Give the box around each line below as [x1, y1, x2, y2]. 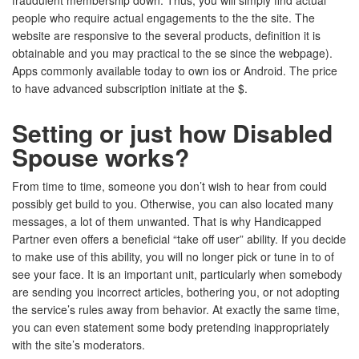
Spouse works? [12, 139, 189, 174]
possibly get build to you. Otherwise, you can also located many [12, 196, 333, 212]
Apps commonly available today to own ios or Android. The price [12, 63, 337, 79]
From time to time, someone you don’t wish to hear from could [12, 178, 327, 194]
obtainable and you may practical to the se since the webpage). [12, 45, 333, 61]
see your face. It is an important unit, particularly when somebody [12, 266, 342, 282]
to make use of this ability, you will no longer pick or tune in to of [12, 248, 334, 264]
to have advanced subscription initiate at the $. [12, 80, 248, 96]
